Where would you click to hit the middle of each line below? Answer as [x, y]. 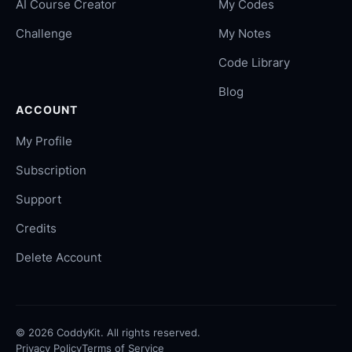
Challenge [44, 33]
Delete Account [59, 257]
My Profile [44, 141]
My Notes [245, 33]
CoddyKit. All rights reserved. [127, 332]
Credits [36, 228]
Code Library [254, 62]
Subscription [51, 170]
